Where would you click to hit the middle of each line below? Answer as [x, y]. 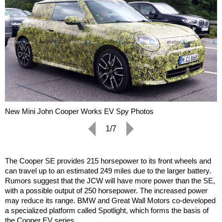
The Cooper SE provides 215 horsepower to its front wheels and [108, 161]
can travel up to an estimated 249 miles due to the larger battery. [108, 171]
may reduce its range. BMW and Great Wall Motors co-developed [110, 201]
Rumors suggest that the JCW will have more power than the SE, [110, 181]
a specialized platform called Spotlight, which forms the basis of [107, 211]
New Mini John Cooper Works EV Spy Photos [79, 111]
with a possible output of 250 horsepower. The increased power [106, 191]
